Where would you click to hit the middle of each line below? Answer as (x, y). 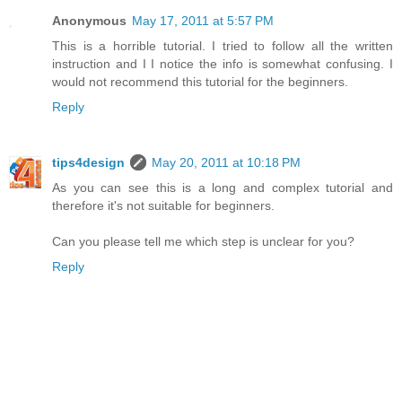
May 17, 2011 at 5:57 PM (203, 21)
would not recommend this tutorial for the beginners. (200, 82)
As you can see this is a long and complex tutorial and (223, 188)
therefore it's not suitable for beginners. (163, 206)
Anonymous (89, 21)
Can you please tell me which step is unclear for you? (203, 242)
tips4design (88, 163)
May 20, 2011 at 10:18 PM (226, 163)
